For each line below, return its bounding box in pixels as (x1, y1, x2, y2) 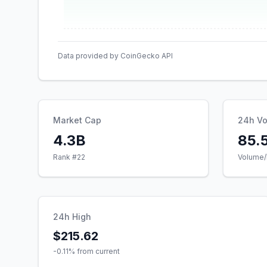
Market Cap (53, 115, 101, 125)
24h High (53, 212, 91, 222)
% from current (69, 247, 120, 256)
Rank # (53, 153, 77, 162)
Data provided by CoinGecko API (58, 51, 173, 60)
